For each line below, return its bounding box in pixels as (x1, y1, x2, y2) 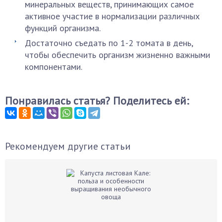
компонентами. (25, 61, 82, 72)
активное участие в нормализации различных (25, 10, 200, 22)
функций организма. (25, 22, 101, 34)
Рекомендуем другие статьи (5, 140, 131, 153)
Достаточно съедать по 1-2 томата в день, (25, 37, 193, 49)
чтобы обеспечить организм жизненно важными (25, 49, 210, 60)
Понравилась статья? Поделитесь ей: (5, 94, 189, 108)
